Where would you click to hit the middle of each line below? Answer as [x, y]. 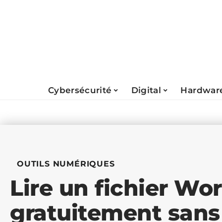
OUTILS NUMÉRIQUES [66, 164]
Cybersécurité [80, 90]
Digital [146, 90]
